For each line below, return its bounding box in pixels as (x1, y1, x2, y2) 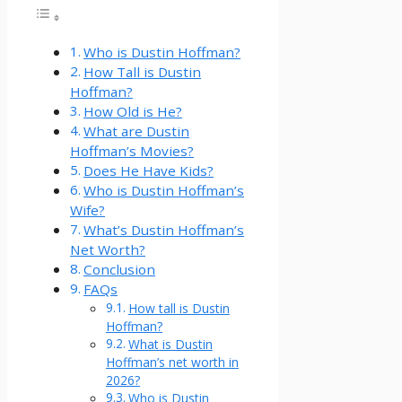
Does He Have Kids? (83, 162, 214, 180)
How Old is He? (83, 102, 183, 121)
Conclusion (83, 260, 156, 279)
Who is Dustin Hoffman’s (83, 181, 245, 200)
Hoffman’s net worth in (106, 354, 239, 371)
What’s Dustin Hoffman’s (83, 221, 245, 240)
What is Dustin (127, 336, 213, 354)
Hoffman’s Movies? (70, 142, 194, 161)
